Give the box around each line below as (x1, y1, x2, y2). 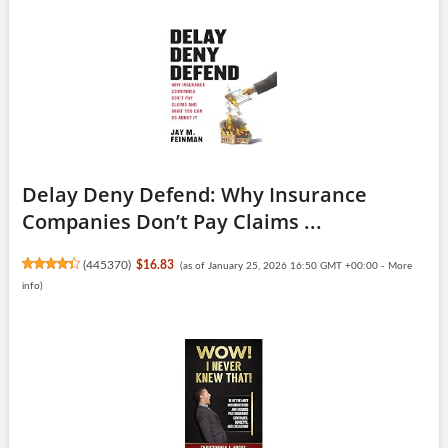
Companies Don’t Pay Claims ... (21, 207, 322, 235)
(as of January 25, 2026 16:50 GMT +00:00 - (179, 260, 388, 271)
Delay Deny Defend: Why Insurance (21, 180, 367, 208)
